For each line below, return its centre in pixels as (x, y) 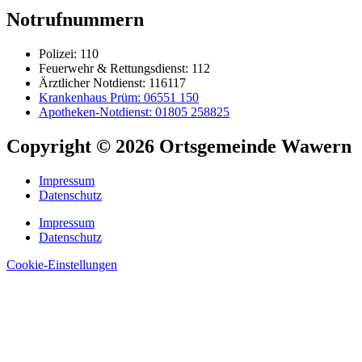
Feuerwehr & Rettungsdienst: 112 (124, 68)
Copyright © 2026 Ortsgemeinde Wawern (179, 146)
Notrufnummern (75, 20)
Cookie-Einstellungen (62, 264)
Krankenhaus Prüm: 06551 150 (119, 97)
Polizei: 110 (69, 53)
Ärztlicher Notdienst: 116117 (112, 82)
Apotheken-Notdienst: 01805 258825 (134, 112)
